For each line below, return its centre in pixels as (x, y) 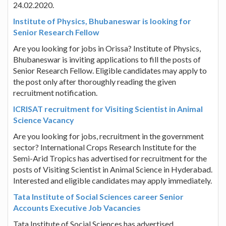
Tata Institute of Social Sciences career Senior (98, 196)
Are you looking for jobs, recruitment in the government (108, 136)
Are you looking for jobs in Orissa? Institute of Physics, (107, 48)
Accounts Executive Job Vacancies (77, 207)
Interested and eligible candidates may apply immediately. (112, 180)
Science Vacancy (44, 120)
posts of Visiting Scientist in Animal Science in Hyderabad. (113, 169)
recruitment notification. (55, 92)
